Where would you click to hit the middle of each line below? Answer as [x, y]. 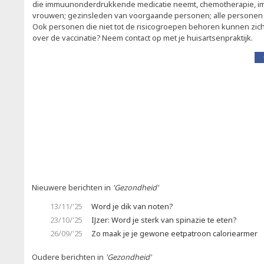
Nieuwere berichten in [72, 187]
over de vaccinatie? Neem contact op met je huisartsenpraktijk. [143, 38]
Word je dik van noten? [132, 206]
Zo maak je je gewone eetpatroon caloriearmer [174, 233]
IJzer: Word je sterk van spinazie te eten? [164, 220]
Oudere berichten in [69, 257]
